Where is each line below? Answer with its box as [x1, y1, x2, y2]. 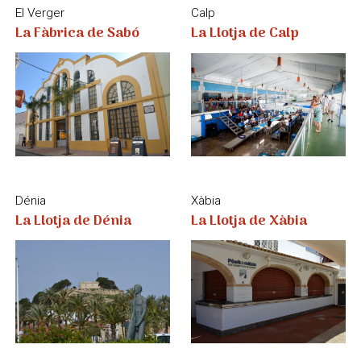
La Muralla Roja [15, 226, 117, 251]
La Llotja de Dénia [15, 39, 131, 63]
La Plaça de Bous [191, 232, 302, 256]
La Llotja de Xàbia [191, 39, 308, 63]
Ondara [191, 216, 231, 231]
